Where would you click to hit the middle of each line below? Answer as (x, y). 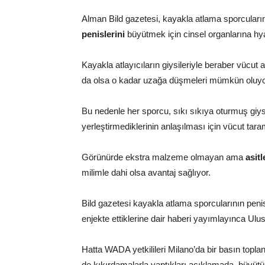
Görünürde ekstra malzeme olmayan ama (164, 157)
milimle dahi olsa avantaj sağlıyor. (146, 172)
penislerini (103, 34)
